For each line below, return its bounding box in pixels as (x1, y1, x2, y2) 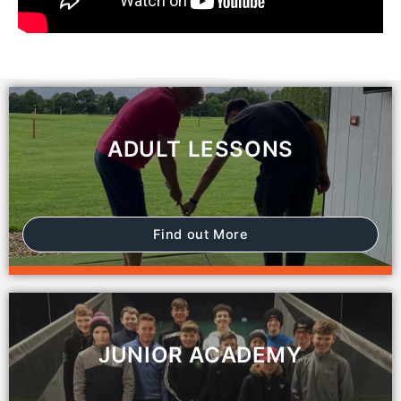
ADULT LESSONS (107, 135, 294, 162)
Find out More (152, 226, 249, 243)
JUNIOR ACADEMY (98, 341, 303, 368)
